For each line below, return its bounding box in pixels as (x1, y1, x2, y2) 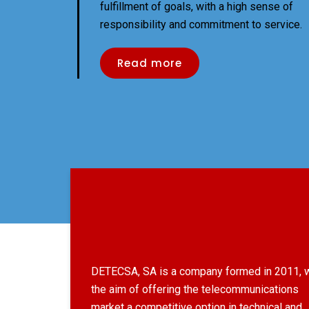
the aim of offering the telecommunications (91, 283, 299, 296)
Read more (117, 56, 182, 70)
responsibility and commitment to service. (100, 18, 302, 31)
